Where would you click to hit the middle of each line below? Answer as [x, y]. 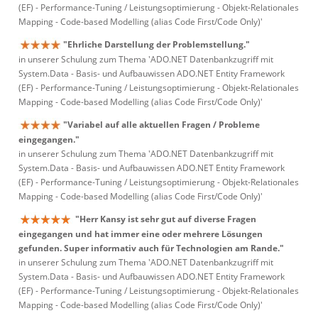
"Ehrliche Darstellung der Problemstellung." [157, 44]
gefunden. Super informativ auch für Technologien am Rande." [151, 248]
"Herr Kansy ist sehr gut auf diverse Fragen [166, 219]
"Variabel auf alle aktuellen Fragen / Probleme [161, 125]
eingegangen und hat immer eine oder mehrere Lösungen [141, 234]
